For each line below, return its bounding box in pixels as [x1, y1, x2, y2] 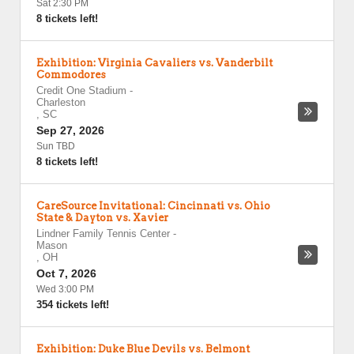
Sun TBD [36, 141, 75, 152]
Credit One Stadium [36, 85, 126, 96]
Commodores [36, 69, 106, 81]
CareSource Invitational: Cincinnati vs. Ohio [36, 200, 270, 212]
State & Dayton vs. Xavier [36, 212, 168, 224]
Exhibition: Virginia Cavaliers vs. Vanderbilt [36, 57, 273, 69]
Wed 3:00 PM [36, 284, 94, 295]
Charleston [36, 96, 85, 108]
